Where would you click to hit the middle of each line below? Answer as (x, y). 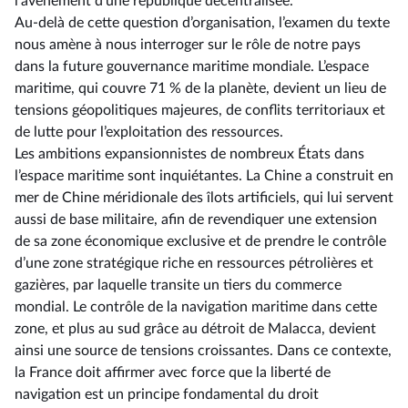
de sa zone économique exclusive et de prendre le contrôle (200, 241)
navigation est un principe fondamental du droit (167, 394)
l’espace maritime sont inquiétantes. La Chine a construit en (204, 176)
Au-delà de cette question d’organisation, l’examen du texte (202, 23)
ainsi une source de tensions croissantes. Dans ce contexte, (203, 351)
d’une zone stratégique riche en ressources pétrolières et (194, 263)
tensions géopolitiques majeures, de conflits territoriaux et (200, 110)
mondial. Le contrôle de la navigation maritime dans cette (196, 307)
